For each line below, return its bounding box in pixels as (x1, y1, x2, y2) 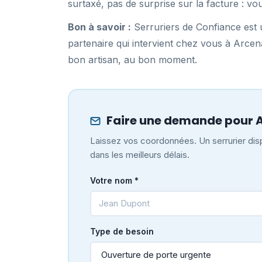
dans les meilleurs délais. (89, 149, 189, 160)
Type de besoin (89, 226, 154, 236)
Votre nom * (89, 175, 139, 185)
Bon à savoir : (68, 21, 131, 33)
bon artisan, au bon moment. (68, 54, 197, 65)
